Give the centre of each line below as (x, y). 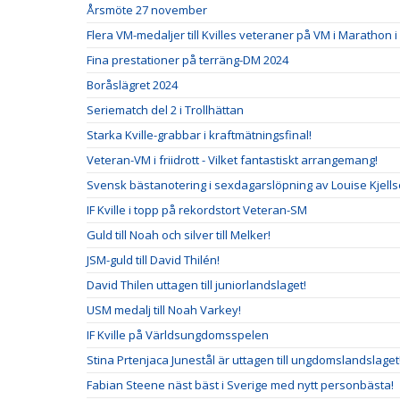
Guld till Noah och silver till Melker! (180, 235)
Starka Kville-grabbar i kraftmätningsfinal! (199, 135)
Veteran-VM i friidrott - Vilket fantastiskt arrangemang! (232, 160)
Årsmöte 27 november (147, 10)
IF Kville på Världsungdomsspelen (178, 335)
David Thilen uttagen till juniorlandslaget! (196, 285)
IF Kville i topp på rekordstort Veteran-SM (197, 210)
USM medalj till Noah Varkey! (164, 310)
